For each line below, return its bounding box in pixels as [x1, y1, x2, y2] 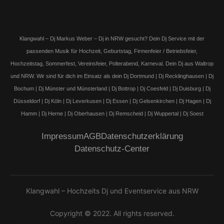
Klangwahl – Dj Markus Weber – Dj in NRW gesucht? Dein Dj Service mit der [19, 35, 204, 41]
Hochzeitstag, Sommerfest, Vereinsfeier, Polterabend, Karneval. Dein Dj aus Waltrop [10, 60, 213, 66]
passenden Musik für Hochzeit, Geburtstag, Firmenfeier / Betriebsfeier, [26, 47, 197, 54]
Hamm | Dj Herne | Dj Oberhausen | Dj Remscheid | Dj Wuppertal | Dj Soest [20, 110, 203, 116]
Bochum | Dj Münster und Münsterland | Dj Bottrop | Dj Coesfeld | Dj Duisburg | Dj [13, 85, 210, 91]
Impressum [41, 131, 83, 141]
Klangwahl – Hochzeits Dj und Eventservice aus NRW [25, 186, 198, 195]
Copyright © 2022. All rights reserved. [49, 209, 174, 218]
